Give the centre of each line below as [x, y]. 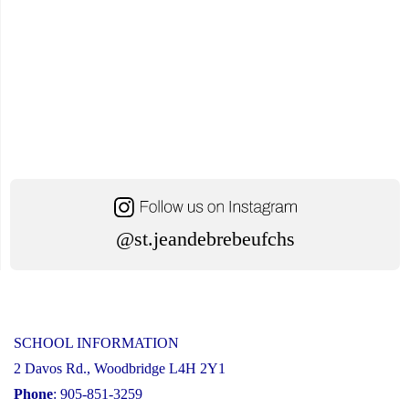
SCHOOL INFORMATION [96, 342]
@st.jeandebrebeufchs [205, 238]
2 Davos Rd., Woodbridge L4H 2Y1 [120, 368]
